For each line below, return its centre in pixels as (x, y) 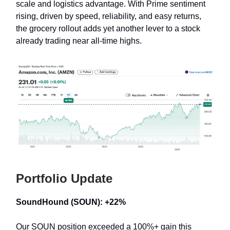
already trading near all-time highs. (79, 41)
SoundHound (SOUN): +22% (71, 202)
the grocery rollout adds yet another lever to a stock (108, 29)
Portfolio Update (64, 179)
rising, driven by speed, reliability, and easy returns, (109, 16)
